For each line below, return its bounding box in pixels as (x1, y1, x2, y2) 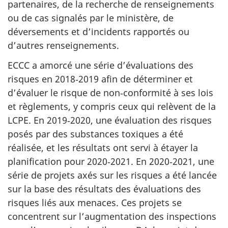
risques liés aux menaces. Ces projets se (8, 196, 182, 209)
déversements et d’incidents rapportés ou (8, 25, 189, 38)
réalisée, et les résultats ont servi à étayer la (8, 141, 198, 154)
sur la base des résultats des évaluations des (8, 182, 201, 195)
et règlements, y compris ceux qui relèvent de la (8, 100, 216, 112)
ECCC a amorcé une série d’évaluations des (8, 59, 193, 71)
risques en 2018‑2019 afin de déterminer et (8, 72, 193, 85)
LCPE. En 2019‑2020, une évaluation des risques (8, 113, 212, 126)
